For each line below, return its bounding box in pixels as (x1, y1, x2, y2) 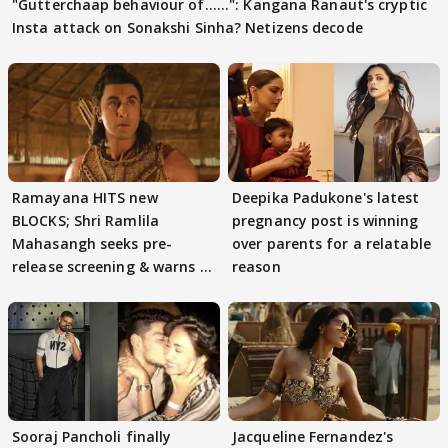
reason (232, 257, 281, 277)
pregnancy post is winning (232, 211, 419, 231)
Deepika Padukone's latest (232, 188, 420, 208)
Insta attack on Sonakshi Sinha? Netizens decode (12, 17, 363, 37)
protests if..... (12, 280, 109, 300)
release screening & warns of (12, 257, 216, 277)
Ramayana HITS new (12, 188, 158, 208)
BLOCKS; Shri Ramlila (12, 211, 159, 231)
